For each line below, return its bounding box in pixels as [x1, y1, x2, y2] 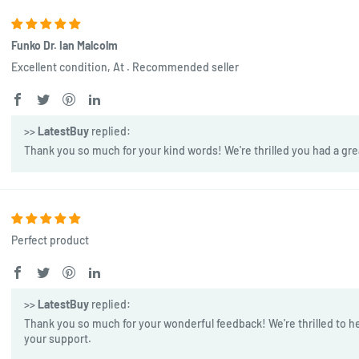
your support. [23, 331, 91, 345]
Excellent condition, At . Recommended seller [10, 59, 239, 74]
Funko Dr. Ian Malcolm [10, 38, 118, 52]
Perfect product [10, 232, 89, 247]
